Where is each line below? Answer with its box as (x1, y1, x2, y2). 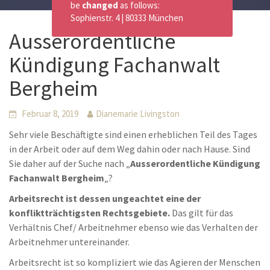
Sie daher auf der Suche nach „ (9, 157, 130, 169)
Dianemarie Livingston (96, 108, 180, 119)
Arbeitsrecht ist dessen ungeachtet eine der (9, 192, 201, 204)
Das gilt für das (170, 207, 233, 219)
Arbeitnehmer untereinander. (9, 236, 130, 248)
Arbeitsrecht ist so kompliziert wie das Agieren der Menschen (9, 256, 260, 268)
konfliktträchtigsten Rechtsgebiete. (9, 207, 170, 219)
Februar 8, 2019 (22, 108, 78, 119)
